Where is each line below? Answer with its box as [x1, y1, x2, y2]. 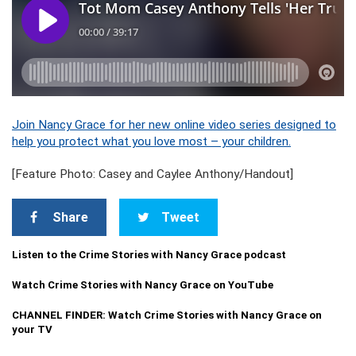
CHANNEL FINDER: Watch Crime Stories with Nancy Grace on [12, 309, 322, 322]
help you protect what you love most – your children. [12, 134, 291, 149]
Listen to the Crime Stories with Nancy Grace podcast [12, 249, 286, 261]
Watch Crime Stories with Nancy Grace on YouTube [12, 279, 273, 292]
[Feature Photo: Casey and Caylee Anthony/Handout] [12, 167, 293, 182]
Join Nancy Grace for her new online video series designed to [12, 118, 336, 133]
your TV [12, 323, 52, 336]
